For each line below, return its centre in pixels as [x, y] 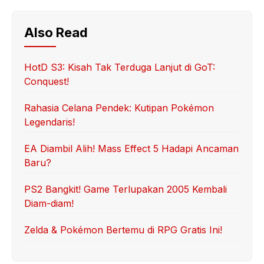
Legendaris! [49, 122]
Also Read [56, 32]
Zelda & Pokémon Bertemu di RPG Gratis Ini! [123, 230]
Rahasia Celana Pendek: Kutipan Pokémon [119, 108]
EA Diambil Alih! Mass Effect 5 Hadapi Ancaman [131, 148]
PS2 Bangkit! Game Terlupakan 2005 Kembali [126, 189]
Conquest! [47, 81]
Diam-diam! [49, 203]
